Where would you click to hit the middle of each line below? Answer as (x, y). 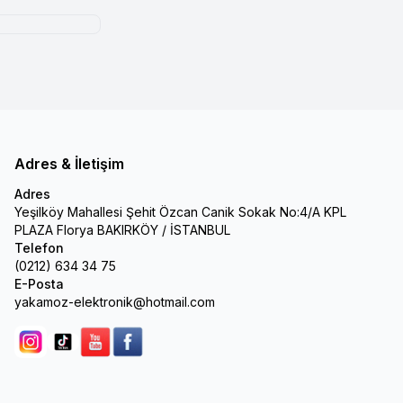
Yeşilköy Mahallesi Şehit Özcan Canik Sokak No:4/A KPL (180, 211)
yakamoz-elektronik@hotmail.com (115, 301)
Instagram (58, 349)
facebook (156, 349)
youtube (119, 349)
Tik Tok (85, 349)
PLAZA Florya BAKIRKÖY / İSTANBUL (122, 229)
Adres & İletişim (69, 163)
